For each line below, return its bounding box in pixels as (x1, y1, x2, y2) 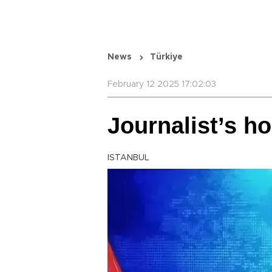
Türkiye (150, 53, 183, 61)
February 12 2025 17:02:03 (107, 80, 216, 89)
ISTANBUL (107, 154, 149, 162)
